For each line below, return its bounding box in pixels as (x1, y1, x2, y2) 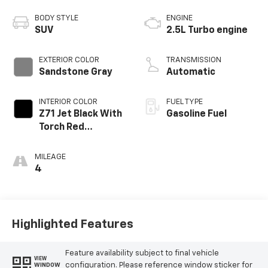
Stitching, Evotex (38, 136, 118, 146)
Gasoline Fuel (166, 109, 227, 120)
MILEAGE (34, 153, 66, 162)
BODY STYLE (34, 14, 78, 23)
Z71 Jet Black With (38, 109, 122, 120)
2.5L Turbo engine (166, 26, 248, 36)
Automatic (166, 68, 215, 78)
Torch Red (38, 123, 84, 133)
